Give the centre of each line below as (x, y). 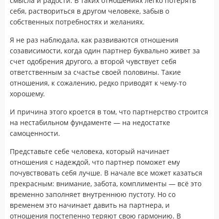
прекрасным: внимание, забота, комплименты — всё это (106, 183)
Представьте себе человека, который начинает (90, 151)
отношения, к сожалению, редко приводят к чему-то (98, 83)
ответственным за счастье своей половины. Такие (95, 72)
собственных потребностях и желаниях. (77, 22)
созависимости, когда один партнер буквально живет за (105, 50)
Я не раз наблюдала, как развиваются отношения (94, 40)
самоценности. (35, 133)
